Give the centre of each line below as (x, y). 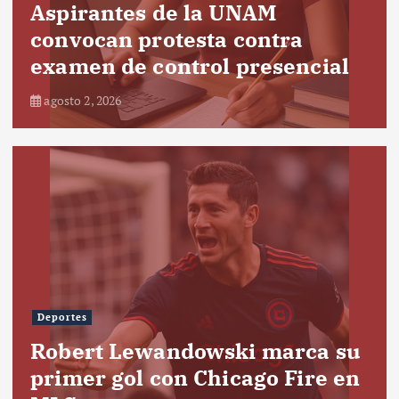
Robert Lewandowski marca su (195, 350)
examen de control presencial (190, 65)
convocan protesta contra (167, 39)
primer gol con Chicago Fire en (195, 377)
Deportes (62, 318)
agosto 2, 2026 (81, 100)
